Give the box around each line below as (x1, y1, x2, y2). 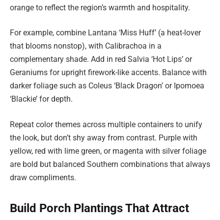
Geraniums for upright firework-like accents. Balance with (10, 68, 207, 78)
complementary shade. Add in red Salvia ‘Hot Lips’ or (10, 55, 192, 64)
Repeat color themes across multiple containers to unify (10, 119, 202, 129)
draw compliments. (10, 172, 76, 182)
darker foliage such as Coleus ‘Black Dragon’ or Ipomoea (10, 81, 204, 91)
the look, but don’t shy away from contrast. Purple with (10, 133, 197, 142)
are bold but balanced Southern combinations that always (10, 159, 210, 169)
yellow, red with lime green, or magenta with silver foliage (10, 146, 206, 156)
